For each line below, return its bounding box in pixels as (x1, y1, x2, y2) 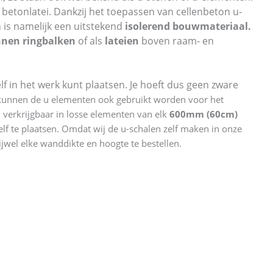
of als (76, 34, 102, 48)
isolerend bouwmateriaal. (125, 19, 251, 33)
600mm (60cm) (169, 107, 238, 120)
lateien (102, 34, 139, 48)
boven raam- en (139, 34, 214, 48)
